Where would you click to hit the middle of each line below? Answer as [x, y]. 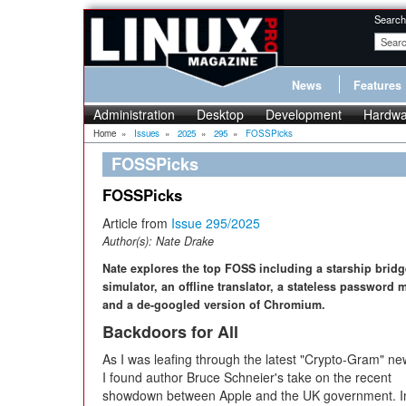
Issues [147, 133]
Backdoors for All [170, 332]
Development [304, 114]
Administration [134, 114]
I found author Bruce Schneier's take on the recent [247, 377]
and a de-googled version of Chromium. [214, 304]
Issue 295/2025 [216, 223]
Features [377, 85]
